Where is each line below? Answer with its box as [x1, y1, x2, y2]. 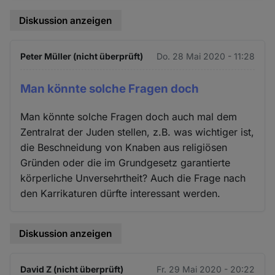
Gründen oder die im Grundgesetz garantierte [20, 156, 231, 169]
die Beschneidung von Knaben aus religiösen [20, 141, 228, 153]
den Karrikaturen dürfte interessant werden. [20, 187, 221, 199]
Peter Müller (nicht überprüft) [20, 51, 144, 62]
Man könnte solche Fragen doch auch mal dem [20, 110, 238, 123]
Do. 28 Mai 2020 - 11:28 [156, 51, 255, 62]
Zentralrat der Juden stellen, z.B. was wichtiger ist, [20, 125, 255, 138]
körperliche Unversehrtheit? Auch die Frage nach [20, 171, 246, 184]
